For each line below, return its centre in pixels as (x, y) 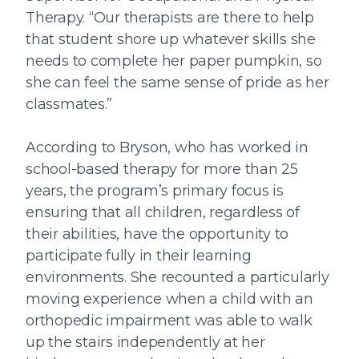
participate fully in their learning (139, 256)
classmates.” (69, 105)
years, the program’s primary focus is (155, 191)
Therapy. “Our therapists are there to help (170, 18)
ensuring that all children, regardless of (163, 213)
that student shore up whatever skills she (171, 40)
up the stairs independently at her (145, 343)
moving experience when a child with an (169, 299)
